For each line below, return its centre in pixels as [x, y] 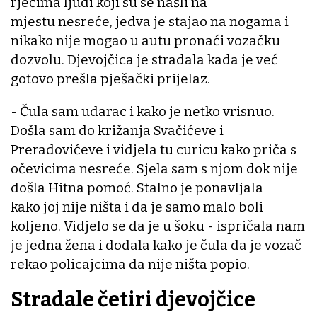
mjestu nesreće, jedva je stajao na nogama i [150, 21]
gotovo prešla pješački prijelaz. [110, 79]
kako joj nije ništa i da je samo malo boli [137, 207]
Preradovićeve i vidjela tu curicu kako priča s [154, 149]
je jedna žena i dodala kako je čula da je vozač [156, 245]
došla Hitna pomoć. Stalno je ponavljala [137, 188]
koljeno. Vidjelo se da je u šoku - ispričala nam [158, 226]
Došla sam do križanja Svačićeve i [117, 130]
